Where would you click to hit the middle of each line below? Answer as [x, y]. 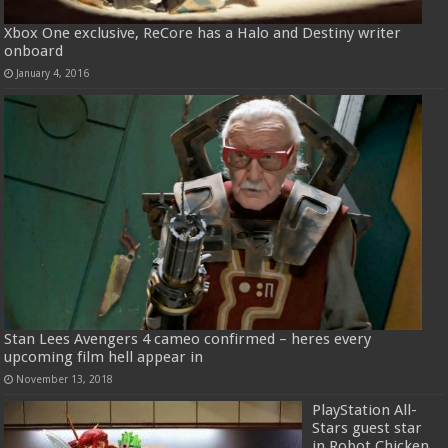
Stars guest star [367, 427]
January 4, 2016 [53, 73]
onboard [34, 51]
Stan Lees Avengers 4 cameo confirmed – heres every [188, 338]
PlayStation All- [365, 409]
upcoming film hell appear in [104, 356]
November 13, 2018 [65, 378]
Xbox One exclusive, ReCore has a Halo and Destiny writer [203, 33]
